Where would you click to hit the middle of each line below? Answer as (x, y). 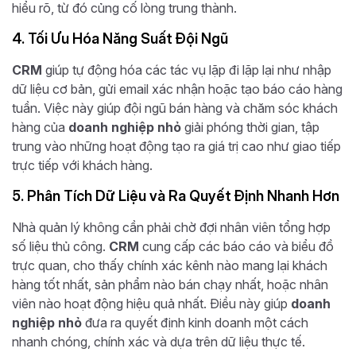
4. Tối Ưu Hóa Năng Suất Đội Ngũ (120, 38)
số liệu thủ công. (60, 246)
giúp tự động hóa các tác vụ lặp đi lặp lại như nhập (187, 70)
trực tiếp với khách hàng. (82, 165)
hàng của (40, 127)
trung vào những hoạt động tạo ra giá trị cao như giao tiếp (176, 146)
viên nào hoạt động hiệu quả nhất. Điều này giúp (151, 303)
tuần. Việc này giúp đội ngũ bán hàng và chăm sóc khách (175, 108)
